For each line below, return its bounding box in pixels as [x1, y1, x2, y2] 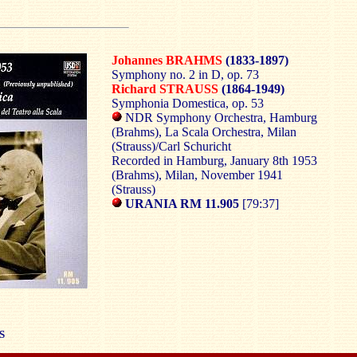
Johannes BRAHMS [111, 53, 222, 67]
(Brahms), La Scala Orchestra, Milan [111, 125, 296, 139]
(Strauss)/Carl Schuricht [111, 139, 231, 153]
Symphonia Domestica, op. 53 [111, 96, 264, 110]
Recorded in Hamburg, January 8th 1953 [111, 154, 317, 167]
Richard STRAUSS [111, 82, 218, 96]
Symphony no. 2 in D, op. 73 [111, 68, 259, 81]
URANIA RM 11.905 [121, 197, 242, 210]
